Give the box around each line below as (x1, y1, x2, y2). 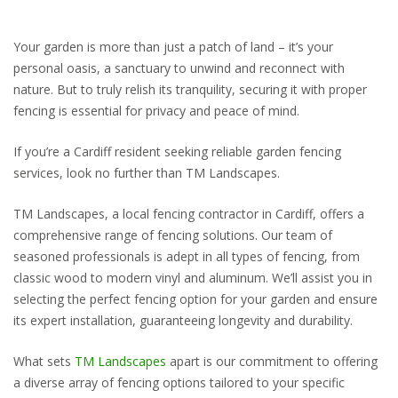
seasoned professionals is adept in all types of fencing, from (13, 247, 360, 265)
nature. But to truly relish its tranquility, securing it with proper (13, 81, 367, 98)
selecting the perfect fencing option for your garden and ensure (13, 290, 378, 307)
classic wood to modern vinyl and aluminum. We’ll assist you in (13, 268, 372, 286)
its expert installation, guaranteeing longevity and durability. (13, 311, 353, 329)
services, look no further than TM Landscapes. (13, 163, 280, 181)
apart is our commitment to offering (166, 352, 378, 370)
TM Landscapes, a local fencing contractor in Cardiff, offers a (13, 204, 364, 222)
